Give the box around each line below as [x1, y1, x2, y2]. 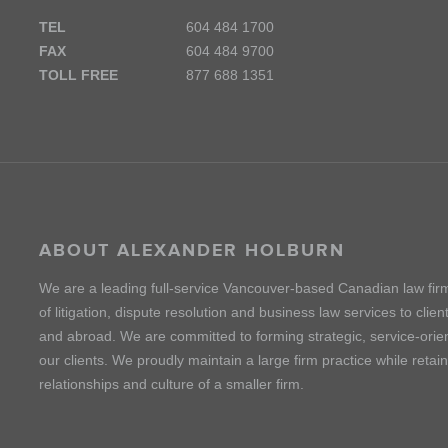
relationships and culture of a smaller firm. [39, 376, 304, 392]
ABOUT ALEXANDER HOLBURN [39, 240, 345, 260]
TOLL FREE [39, 67, 118, 83]
